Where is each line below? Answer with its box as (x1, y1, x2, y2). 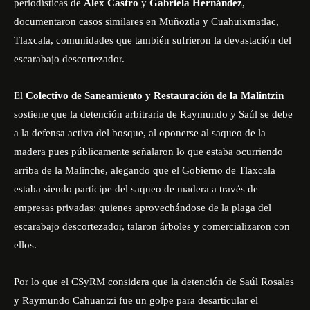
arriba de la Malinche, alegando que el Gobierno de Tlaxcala (14, 165, 275, 176)
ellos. (14, 239, 39, 250)
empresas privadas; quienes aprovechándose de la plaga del (14, 202, 271, 213)
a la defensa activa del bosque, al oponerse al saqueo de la (14, 127, 266, 138)
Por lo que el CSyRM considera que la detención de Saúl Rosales (14, 276, 294, 287)
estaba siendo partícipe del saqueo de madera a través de (14, 183, 258, 194)
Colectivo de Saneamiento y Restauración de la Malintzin (26, 90, 284, 101)
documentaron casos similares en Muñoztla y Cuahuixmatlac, (14, 16, 279, 27)
